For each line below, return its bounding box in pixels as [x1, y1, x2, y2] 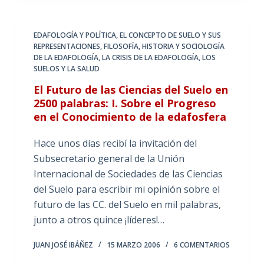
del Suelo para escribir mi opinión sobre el [33, 182, 220, 196]
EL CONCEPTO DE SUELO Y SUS [119, 29, 221, 40]
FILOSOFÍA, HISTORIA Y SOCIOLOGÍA [103, 41, 225, 51]
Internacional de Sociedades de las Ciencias [33, 167, 223, 180]
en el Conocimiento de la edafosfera [33, 109, 226, 124]
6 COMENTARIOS [173, 239, 230, 250]
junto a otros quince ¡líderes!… [33, 213, 164, 226]
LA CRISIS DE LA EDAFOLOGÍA [101, 52, 199, 62]
